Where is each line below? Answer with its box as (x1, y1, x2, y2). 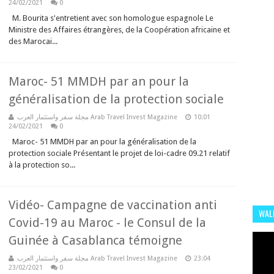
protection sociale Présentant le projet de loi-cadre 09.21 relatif (9, 149, 230, 158)
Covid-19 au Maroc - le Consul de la (9, 215, 206, 230)
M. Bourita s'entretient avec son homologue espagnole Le (9, 13, 213, 23)
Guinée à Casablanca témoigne (9, 233, 182, 248)
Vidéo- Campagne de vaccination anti (9, 198, 217, 212)
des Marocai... (9, 37, 57, 46)
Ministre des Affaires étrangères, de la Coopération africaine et (9, 25, 230, 34)
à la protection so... (9, 160, 75, 169)
